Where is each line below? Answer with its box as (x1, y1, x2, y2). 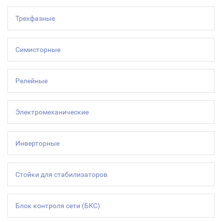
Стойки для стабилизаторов (15, 170, 108, 178)
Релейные (15, 77, 48, 85)
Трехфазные (15, 14, 55, 22)
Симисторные (15, 46, 60, 54)
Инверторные (15, 139, 59, 147)
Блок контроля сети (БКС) (15, 202, 100, 210)
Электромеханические (15, 108, 89, 116)
